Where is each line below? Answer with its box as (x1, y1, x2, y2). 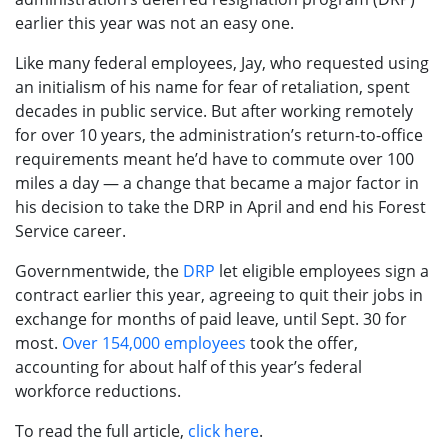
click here (188, 420, 259, 443)
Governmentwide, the (15, 260, 183, 283)
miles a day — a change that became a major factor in (15, 172, 419, 195)
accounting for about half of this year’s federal (15, 356, 362, 379)
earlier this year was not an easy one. (15, 12, 294, 35)
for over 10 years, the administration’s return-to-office (15, 124, 423, 147)
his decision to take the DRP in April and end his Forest (15, 196, 426, 219)
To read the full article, (15, 420, 188, 443)
